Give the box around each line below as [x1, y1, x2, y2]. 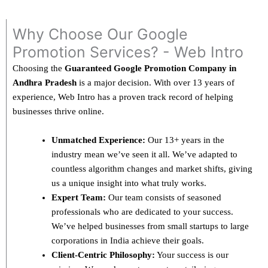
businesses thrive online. [13, 106, 104, 116]
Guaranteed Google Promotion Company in [65, 63, 236, 73]
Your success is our [155, 249, 229, 260]
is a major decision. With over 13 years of [77, 77, 234, 87]
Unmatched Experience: [51, 135, 145, 145]
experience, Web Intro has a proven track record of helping [13, 92, 233, 102]
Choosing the [13, 63, 65, 73]
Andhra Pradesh [13, 77, 77, 87]
